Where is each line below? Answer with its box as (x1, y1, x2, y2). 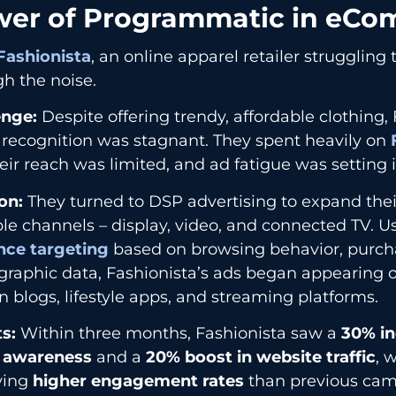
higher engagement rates (33, 371, 245, 392)
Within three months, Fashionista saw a (16, 324, 342, 344)
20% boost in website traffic (146, 347, 377, 368)
